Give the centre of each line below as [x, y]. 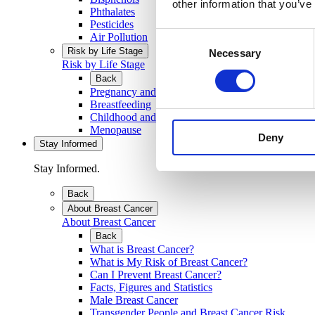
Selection [177, 53]
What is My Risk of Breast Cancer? [169, 262]
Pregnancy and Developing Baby [164, 91]
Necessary [235, 53]
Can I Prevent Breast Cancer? [156, 274]
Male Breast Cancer [134, 300]
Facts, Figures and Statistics [151, 287]
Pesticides [112, 24]
